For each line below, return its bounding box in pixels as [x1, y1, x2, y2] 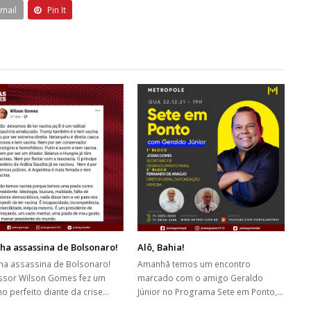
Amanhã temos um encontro [137, 258, 251, 271]
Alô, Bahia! [137, 241, 185, 254]
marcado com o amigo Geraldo [137, 272, 264, 285]
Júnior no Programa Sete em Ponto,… [137, 286, 284, 299]
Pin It [47, 3, 67, 16]
